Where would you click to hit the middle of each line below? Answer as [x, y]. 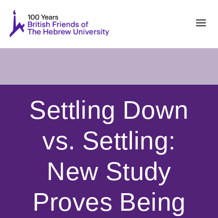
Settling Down [109, 110]
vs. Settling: [109, 140]
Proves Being [109, 202]
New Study [109, 171]
